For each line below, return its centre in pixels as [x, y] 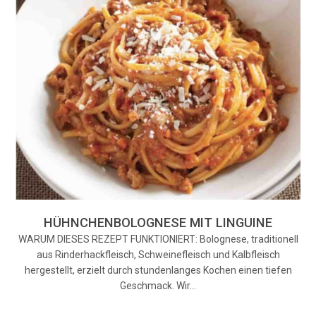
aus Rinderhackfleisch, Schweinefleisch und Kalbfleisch [158, 254]
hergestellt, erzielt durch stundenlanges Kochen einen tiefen [158, 270]
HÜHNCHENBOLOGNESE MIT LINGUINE [158, 222]
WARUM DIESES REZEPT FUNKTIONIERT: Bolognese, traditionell [158, 239]
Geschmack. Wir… [158, 285]
